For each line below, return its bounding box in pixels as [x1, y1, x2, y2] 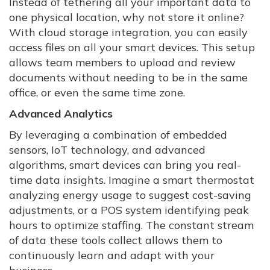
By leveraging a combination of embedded [9, 128, 227, 142]
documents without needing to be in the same [9, 71, 248, 85]
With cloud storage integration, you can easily [9, 25, 248, 40]
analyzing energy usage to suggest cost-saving [9, 188, 251, 202]
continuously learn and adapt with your [9, 248, 215, 263]
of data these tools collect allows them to [9, 233, 222, 248]
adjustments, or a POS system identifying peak [9, 203, 249, 218]
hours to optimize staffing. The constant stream [9, 218, 254, 233]
